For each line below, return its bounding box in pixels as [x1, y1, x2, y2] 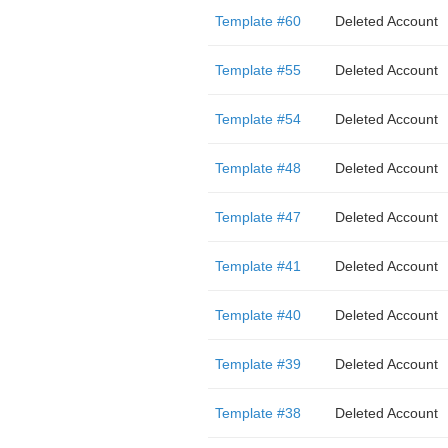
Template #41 [214, 258, 301, 274]
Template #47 [214, 209, 301, 225]
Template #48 [214, 160, 301, 176]
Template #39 [214, 356, 301, 372]
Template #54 [214, 111, 301, 127]
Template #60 [214, 13, 301, 29]
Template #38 [214, 405, 301, 421]
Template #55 [214, 62, 301, 78]
